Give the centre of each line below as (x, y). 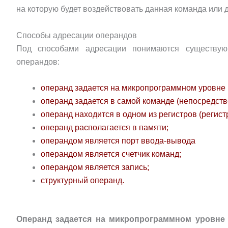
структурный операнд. (82, 181)
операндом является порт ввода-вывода (118, 141)
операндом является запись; (95, 167)
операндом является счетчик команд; (111, 154)
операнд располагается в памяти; (105, 128)
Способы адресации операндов (77, 35)
